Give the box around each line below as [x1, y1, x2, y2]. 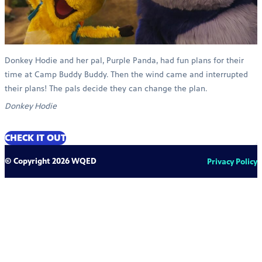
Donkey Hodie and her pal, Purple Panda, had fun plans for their [5, 56, 244, 66]
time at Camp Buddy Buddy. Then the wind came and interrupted [5, 70, 248, 80]
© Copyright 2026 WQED [5, 156, 96, 167]
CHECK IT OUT [5, 132, 66, 144]
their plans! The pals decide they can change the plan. [5, 84, 207, 94]
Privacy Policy [207, 157, 257, 167]
